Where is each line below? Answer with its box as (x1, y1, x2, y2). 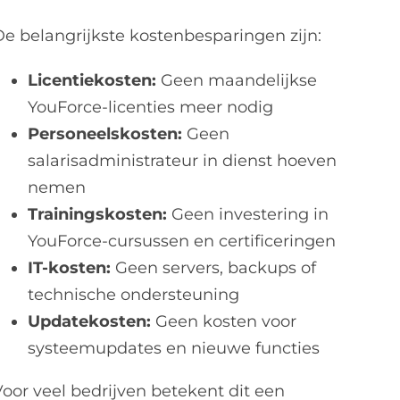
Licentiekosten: (28, 71, 157, 90)
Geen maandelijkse (156, 71, 318, 90)
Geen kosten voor (151, 312, 297, 331)
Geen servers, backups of (111, 258, 317, 278)
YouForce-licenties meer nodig (28, 97, 274, 117)
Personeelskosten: (28, 124, 183, 144)
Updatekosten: (28, 312, 152, 331)
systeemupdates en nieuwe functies (28, 338, 321, 358)
